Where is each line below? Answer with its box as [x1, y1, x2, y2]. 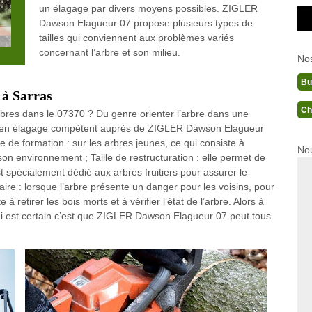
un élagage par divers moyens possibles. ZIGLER [38, 3, 258, 14]
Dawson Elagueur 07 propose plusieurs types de [38, 17, 253, 29]
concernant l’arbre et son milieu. [38, 47, 180, 58]
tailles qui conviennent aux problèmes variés [38, 32, 234, 43]
